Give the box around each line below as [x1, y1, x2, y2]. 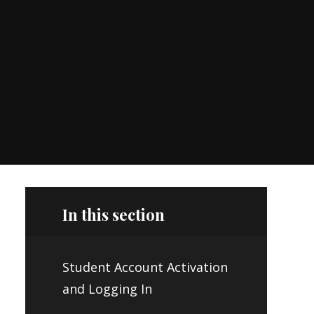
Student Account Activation [62, 259, 228, 276]
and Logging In [62, 280, 152, 298]
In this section [62, 203, 165, 225]
